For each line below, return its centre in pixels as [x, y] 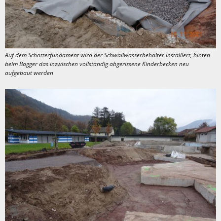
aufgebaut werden [29, 73]
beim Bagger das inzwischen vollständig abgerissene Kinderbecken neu [97, 64]
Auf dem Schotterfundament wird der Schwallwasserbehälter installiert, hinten [108, 55]
